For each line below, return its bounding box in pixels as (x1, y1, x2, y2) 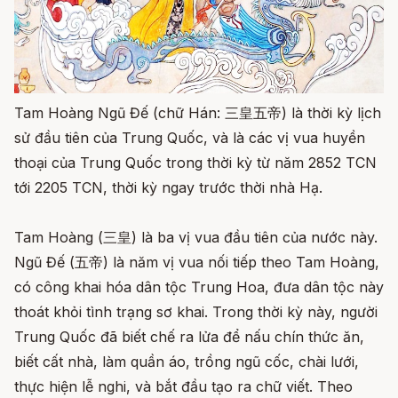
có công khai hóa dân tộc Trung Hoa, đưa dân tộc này (14, 278, 384, 297)
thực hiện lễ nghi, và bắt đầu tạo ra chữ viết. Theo (14, 378, 353, 396)
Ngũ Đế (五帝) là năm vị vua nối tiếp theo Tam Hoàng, (14, 253, 379, 272)
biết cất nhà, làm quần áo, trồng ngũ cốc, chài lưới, (14, 353, 359, 371)
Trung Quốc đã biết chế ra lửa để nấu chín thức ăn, (14, 328, 364, 346)
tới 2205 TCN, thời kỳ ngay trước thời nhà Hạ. (14, 179, 322, 197)
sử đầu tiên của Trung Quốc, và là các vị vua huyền (14, 129, 365, 147)
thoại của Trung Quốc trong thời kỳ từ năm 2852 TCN (14, 154, 377, 172)
